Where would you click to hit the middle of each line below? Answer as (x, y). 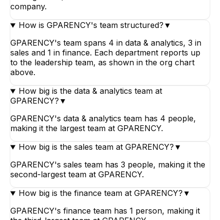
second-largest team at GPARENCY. (77, 175)
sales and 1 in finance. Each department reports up (105, 53)
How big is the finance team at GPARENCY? (100, 193)
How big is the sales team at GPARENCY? (96, 147)
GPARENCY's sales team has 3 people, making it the (108, 165)
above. (23, 72)
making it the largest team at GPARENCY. (87, 128)
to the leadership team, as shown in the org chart (102, 63)
